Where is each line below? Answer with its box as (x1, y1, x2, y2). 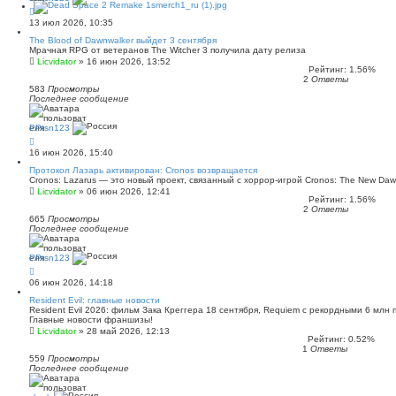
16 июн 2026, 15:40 (29, 148, 113, 157)
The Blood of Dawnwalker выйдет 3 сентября (29, 35, 217, 45)
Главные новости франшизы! (29, 315, 153, 324)
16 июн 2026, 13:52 (87, 57, 171, 66)
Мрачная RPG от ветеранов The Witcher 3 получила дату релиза (29, 45, 306, 55)
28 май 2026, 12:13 (87, 326, 170, 336)
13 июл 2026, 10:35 (29, 18, 113, 27)
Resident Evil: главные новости (29, 295, 160, 305)
